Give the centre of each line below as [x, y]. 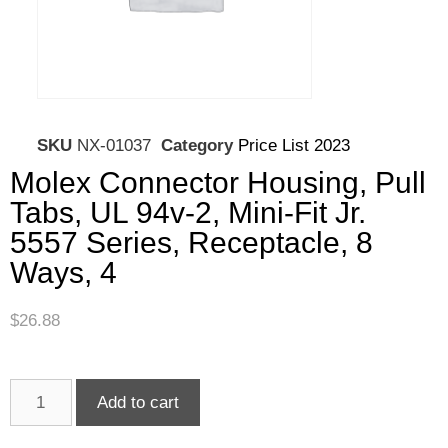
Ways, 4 [63, 273]
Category [197, 146]
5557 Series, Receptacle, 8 [191, 243]
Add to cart [137, 402]
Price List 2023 [294, 146]
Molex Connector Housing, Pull [218, 183]
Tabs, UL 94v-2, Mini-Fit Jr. [188, 213]
